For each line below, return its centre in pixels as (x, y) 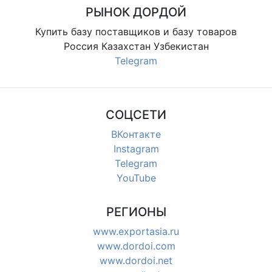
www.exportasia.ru (136, 231)
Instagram (136, 148)
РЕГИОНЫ (136, 212)
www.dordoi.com (136, 246)
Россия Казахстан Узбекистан (136, 46)
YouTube (136, 178)
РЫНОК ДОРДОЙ (136, 12)
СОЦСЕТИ (136, 114)
